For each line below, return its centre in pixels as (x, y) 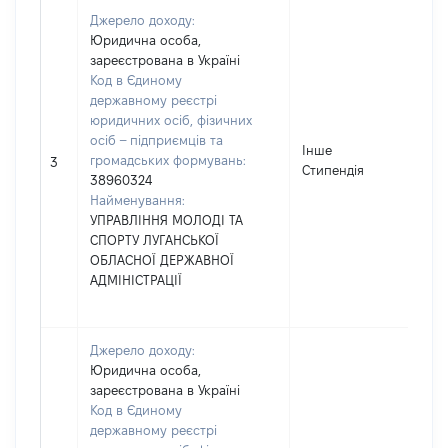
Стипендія (333, 170)
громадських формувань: (168, 160)
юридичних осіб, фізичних (171, 120)
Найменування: (137, 200)
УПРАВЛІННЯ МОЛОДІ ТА (166, 220)
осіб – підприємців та (156, 140)
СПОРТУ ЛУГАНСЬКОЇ (154, 240)
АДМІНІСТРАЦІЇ (136, 280)
